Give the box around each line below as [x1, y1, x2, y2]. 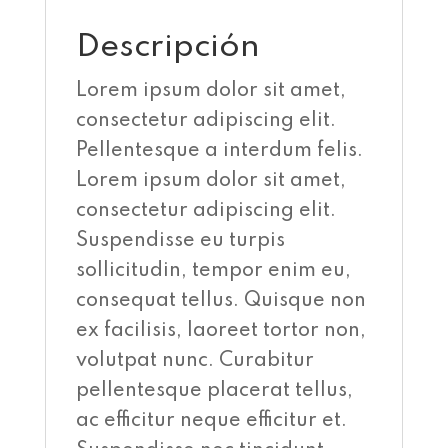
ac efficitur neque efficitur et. [75, 411, 347, 431]
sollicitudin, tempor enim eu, [75, 261, 351, 281]
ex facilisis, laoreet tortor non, [75, 321, 366, 341]
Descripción [75, 31, 260, 64]
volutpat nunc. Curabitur [75, 351, 314, 371]
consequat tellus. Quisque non [75, 291, 366, 311]
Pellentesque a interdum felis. [75, 141, 363, 161]
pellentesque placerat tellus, [75, 381, 353, 401]
